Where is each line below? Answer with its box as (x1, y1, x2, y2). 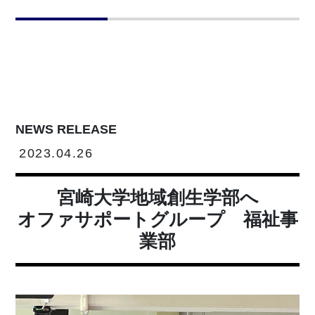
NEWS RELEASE (15, 122, 117, 137)
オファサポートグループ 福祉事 (17, 209, 298, 231)
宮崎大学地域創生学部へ (56, 187, 259, 209)
